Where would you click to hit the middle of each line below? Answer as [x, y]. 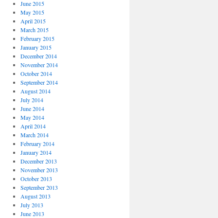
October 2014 [36, 74]
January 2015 [36, 47]
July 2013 [32, 205]
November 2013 [39, 170]
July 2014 [32, 100]
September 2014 [39, 82]
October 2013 [36, 179]
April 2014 [33, 126]
